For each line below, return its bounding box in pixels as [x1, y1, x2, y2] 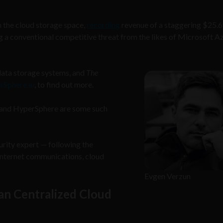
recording [87, 19, 120, 29]
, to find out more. [34, 79, 94, 89]
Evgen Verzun [144, 171, 191, 181]
